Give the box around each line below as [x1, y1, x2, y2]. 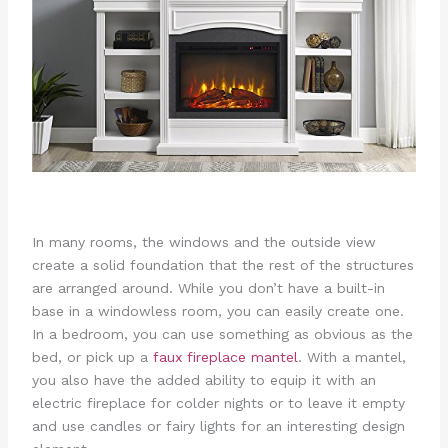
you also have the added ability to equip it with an [31, 372, 376, 389]
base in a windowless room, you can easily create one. [31, 303, 404, 320]
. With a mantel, [297, 349, 406, 366]
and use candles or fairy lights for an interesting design [31, 418, 405, 435]
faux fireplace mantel [152, 349, 298, 366]
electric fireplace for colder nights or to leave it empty [31, 395, 405, 412]
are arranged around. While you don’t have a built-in [31, 280, 385, 297]
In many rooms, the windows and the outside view [31, 234, 376, 251]
